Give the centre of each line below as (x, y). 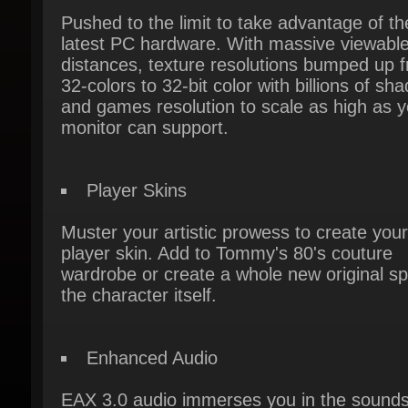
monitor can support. (142, 76)
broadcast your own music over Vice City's (228, 385)
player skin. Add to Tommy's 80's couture (222, 200)
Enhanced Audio (148, 302)
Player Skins (133, 138)
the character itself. (136, 241)
